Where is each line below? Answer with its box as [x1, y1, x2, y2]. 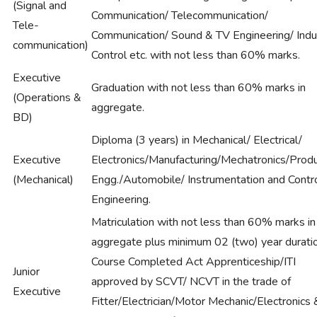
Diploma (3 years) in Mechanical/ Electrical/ [91, 132, 302, 148]
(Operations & [13, 90, 81, 105]
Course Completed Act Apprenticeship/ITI [91, 254, 296, 270]
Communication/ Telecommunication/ [91, 8, 268, 23]
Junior [13, 264, 40, 279]
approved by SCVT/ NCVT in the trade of [91, 274, 291, 289]
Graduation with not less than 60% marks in [91, 80, 306, 96]
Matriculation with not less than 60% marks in [91, 214, 316, 230]
